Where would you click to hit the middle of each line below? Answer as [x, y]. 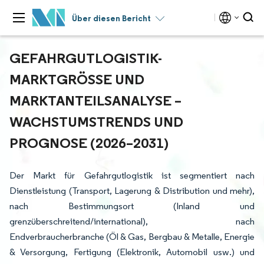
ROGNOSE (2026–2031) [87, 143]
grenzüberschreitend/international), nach [132, 221]
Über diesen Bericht [111, 18]
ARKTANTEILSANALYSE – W [95, 100]
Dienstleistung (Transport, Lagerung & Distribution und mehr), [132, 191]
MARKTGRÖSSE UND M [77, 79]
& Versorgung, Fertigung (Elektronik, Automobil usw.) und [132, 252]
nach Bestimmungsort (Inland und [132, 206]
